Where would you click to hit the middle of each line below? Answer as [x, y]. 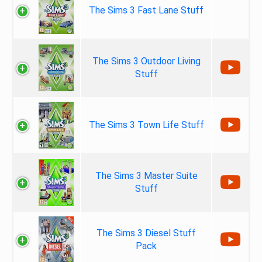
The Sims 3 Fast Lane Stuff [146, 10]
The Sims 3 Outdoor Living [146, 61]
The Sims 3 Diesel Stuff [146, 233]
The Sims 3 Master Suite [146, 176]
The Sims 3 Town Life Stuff [146, 125]
